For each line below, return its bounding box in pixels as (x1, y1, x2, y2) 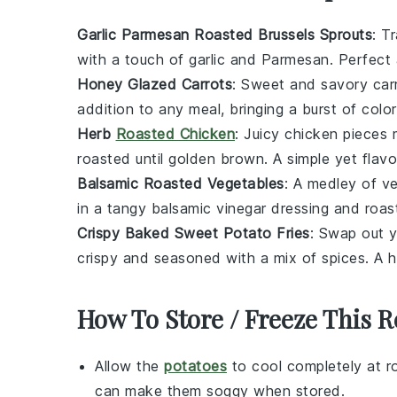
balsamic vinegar (151, 198, 267, 217)
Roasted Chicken (115, 124, 235, 143)
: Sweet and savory (232, 74, 373, 93)
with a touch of (77, 50, 189, 68)
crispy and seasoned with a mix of (77, 248, 322, 267)
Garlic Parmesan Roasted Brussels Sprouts (77, 25, 372, 43)
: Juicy (235, 124, 284, 143)
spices (322, 248, 365, 267)
